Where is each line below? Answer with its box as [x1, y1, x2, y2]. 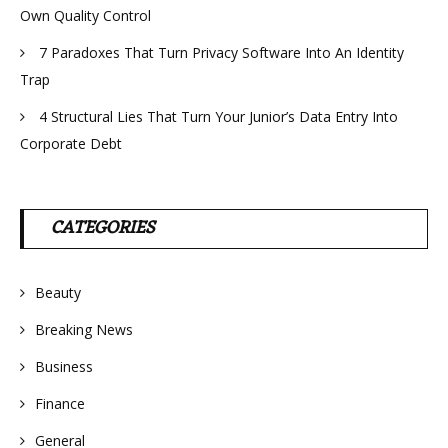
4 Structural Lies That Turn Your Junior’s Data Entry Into [39, 107, 398, 127]
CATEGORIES [51, 212, 155, 245]
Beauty [35, 283, 81, 303]
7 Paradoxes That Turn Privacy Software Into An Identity [39, 43, 404, 63]
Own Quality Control [20, 6, 151, 26]
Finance [35, 394, 85, 414]
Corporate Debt [20, 134, 122, 154]
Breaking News [35, 320, 133, 340]
